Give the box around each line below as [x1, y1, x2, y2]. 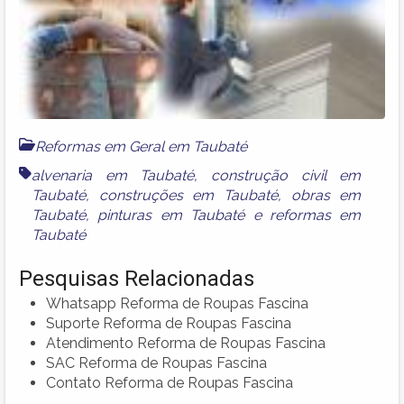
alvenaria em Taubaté [32, 167, 195, 185]
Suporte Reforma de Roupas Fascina [46, 315, 291, 333]
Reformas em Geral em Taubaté [35, 138, 247, 156]
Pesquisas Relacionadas [19, 266, 254, 292]
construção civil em [211, 167, 362, 185]
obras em [290, 187, 362, 205]
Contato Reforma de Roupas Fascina [46, 374, 293, 392]
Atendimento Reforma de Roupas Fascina [46, 335, 326, 353]
